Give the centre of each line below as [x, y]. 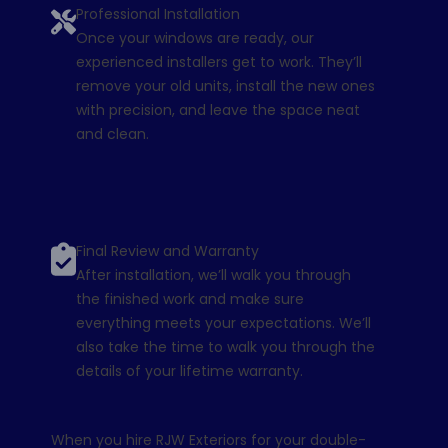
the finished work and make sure [189, 299]
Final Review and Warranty [167, 251]
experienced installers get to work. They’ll [218, 62]
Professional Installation [157, 14]
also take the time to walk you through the [225, 347]
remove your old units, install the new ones [225, 86]
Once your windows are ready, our [194, 38]
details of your [127, 371]
